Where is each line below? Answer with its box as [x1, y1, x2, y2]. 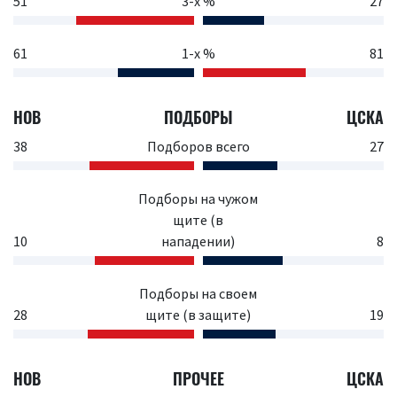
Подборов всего [146, 137, 250, 155]
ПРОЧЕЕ [173, 367, 224, 390]
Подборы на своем [139, 284, 258, 302]
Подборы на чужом [138, 190, 259, 207]
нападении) [161, 232, 236, 250]
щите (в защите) [145, 306, 252, 323]
